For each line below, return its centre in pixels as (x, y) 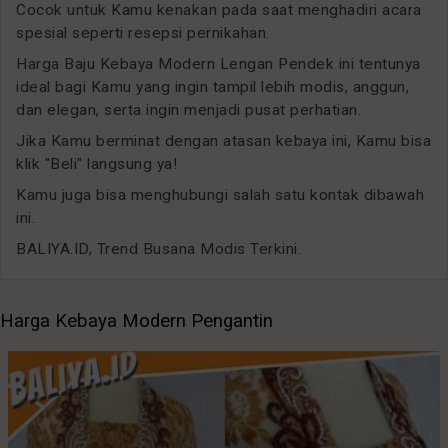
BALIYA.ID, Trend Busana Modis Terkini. (158, 249)
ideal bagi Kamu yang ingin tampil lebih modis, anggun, (212, 87)
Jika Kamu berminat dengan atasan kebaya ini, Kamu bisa (223, 141)
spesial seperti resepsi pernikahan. (143, 33)
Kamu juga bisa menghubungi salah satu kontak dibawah (220, 195)
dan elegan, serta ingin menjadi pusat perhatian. (188, 110)
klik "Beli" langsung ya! (96, 164)
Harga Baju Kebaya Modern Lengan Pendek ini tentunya (218, 64)
